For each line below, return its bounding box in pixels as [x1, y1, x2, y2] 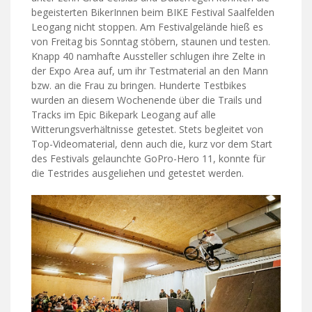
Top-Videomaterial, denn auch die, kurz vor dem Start [31, 136, 272, 150]
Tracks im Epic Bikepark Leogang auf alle [31, 107, 216, 121]
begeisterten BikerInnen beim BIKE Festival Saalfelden [31, 5, 274, 19]
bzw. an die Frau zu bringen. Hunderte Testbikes [31, 78, 247, 92]
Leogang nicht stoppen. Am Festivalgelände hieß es [31, 19, 263, 33]
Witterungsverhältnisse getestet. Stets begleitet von [31, 122, 263, 136]
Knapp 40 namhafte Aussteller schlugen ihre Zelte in [31, 49, 265, 63]
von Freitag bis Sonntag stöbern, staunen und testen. [31, 34, 270, 48]
